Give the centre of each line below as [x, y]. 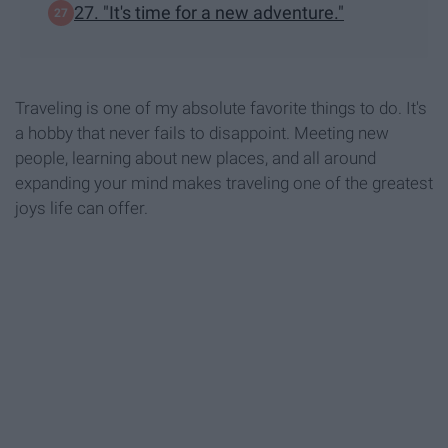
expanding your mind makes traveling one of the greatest [224, 182]
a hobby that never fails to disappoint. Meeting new [202, 132]
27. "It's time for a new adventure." [209, 13]
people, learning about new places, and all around [195, 157]
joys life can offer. [81, 207]
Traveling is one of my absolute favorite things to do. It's [221, 107]
